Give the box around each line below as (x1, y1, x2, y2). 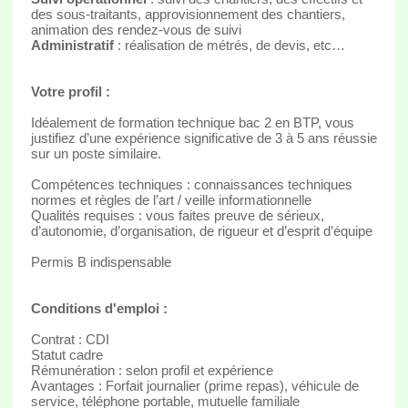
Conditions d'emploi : (30, 300, 168, 316)
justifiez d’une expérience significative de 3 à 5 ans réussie (30, 129, 377, 146)
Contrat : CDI (30, 331, 109, 347)
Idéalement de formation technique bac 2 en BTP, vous (30, 114, 354, 130)
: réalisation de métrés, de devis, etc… (113, 36, 345, 53)
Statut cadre (30, 346, 103, 362)
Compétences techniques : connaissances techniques (30, 176, 352, 192)
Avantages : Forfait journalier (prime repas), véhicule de (30, 377, 359, 393)
